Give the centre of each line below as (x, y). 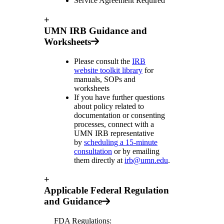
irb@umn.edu (146, 160)
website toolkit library (108, 70)
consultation (93, 151)
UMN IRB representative (114, 133)
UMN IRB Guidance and (95, 30)
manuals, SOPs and (105, 79)
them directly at (99, 160)
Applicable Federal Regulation (106, 190)
